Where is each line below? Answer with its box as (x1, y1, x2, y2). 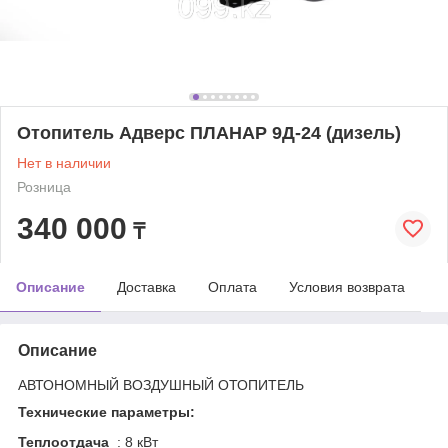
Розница (17, 178, 71, 195)
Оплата (208, 278, 257, 295)
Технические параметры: (18, 403, 195, 420)
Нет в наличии (17, 154, 111, 171)
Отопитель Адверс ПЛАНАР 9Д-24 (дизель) (17, 122, 401, 143)
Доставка (117, 278, 176, 295)
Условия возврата (289, 278, 405, 295)
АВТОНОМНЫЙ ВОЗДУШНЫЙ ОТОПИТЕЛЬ (18, 376, 304, 393)
